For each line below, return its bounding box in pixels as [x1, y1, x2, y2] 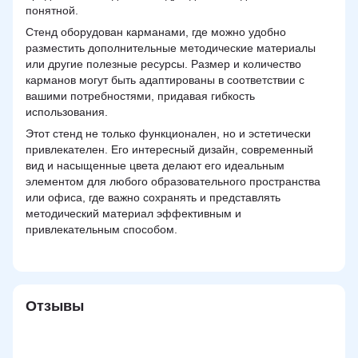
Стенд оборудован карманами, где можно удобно [26, 25, 286, 38]
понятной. [26, 3, 78, 17]
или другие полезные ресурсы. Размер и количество [26, 57, 301, 70]
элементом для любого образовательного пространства [26, 174, 320, 188]
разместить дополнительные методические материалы [26, 41, 316, 54]
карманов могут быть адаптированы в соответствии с [26, 73, 304, 86]
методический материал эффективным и [26, 206, 241, 220]
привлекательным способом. [26, 222, 177, 236]
